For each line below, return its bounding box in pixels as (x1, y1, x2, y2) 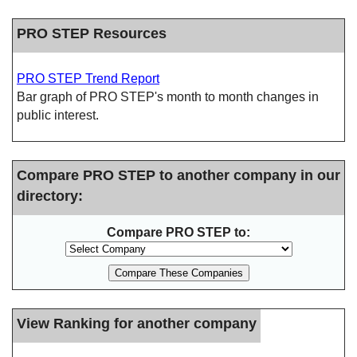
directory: (17, 187, 83, 204)
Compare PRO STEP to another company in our (17, 167, 340, 183)
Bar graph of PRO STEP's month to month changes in (17, 90, 319, 104)
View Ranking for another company (17, 315, 257, 331)
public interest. (17, 108, 99, 122)
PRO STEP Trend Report (17, 72, 159, 85)
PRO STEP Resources (17, 25, 167, 41)
